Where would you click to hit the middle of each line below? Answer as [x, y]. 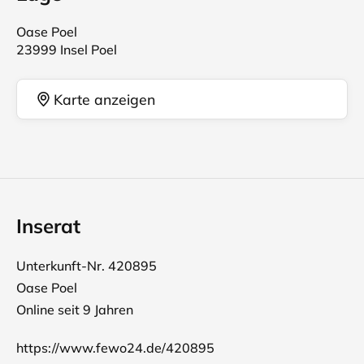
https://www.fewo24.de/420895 [115, 348]
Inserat [48, 226]
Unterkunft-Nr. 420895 [87, 266]
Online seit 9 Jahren [75, 310]
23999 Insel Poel [67, 50]
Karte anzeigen [104, 99]
